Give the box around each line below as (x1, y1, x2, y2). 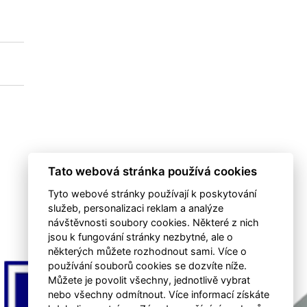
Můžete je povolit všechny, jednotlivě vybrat (47, 274, 250, 286)
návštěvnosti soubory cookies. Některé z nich (47, 217, 259, 228)
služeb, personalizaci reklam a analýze (47, 202, 223, 214)
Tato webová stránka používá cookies (47, 164, 257, 179)
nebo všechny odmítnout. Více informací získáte (47, 288, 269, 300)
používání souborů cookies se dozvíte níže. (47, 260, 247, 271)
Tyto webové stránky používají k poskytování (47, 188, 256, 199)
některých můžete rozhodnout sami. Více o (47, 245, 247, 257)
